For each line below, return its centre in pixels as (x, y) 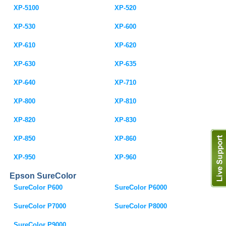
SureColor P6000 (141, 187)
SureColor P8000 (141, 206)
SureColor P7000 (40, 206)
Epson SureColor (43, 176)
